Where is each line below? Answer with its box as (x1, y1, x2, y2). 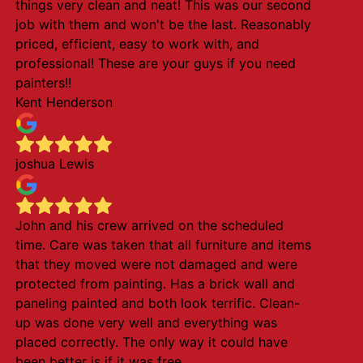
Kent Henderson (15, 94, 113, 110)
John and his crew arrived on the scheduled (15, 217, 284, 233)
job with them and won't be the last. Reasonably (15, 16, 311, 32)
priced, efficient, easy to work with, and (15, 36, 259, 52)
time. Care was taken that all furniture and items (15, 237, 311, 253)
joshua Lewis (15, 156, 94, 172)
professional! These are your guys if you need (15, 55, 296, 71)
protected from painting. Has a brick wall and (15, 275, 295, 292)
